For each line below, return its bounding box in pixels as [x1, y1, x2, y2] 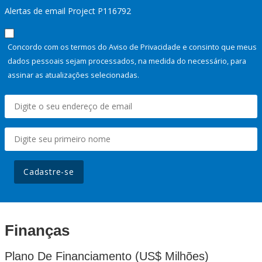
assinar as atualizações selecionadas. [8, 70, 139, 81]
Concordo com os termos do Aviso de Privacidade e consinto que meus [8, 42, 257, 53]
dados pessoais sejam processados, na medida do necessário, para [8, 56, 246, 67]
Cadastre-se [23, 166, 74, 178]
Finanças [5, 222, 70, 240]
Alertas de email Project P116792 [5, 5, 131, 17]
